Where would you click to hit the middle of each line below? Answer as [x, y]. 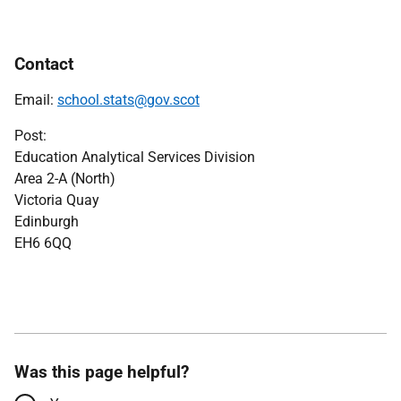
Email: [36, 100]
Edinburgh [47, 222]
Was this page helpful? [102, 372]
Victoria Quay [57, 200]
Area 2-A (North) [65, 179]
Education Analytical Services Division [135, 157]
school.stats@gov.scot [128, 100]
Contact [44, 64]
